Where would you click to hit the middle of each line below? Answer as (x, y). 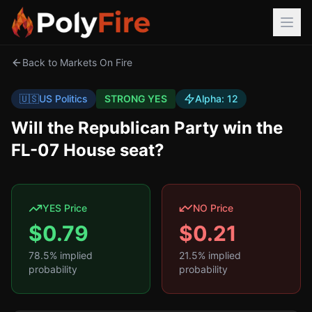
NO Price (213, 208)
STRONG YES (136, 99)
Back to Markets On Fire (77, 62)
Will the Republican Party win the (147, 128)
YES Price (65, 208)
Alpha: (211, 99)
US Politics (63, 99)
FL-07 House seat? (88, 150)
